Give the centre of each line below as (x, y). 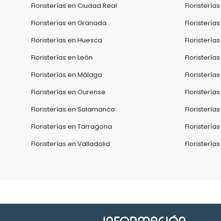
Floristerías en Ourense (68, 92)
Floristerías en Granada (69, 23)
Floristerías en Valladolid (71, 144)
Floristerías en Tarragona (72, 127)
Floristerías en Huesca (67, 40)
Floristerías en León (62, 57)
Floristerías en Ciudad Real (74, 6)
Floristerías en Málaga (67, 75)
